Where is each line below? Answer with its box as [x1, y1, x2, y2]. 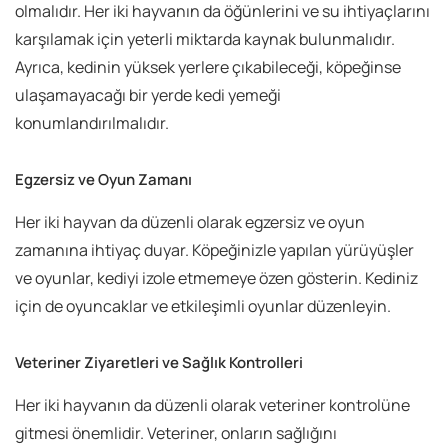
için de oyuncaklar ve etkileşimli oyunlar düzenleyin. [15, 295, 391, 318]
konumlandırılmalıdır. [15, 112, 169, 135]
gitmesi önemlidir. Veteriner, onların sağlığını [15, 422, 337, 445]
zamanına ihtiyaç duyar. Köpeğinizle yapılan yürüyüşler [15, 239, 414, 262]
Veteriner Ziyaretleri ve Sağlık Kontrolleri [15, 352, 303, 374]
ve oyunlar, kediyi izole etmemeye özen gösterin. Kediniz [15, 267, 418, 290]
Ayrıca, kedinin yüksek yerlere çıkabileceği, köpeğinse [15, 56, 401, 79]
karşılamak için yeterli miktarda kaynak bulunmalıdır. [15, 28, 395, 51]
